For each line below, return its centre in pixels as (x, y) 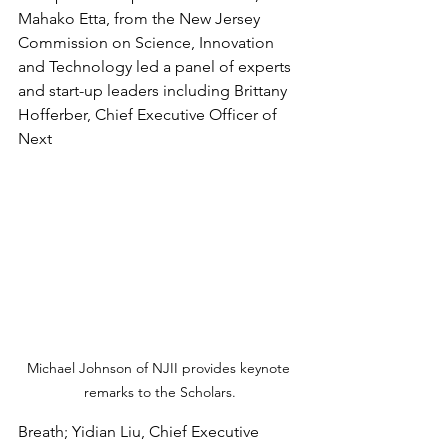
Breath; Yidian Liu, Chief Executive (140, 432)
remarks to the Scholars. (160, 392)
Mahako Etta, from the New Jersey (141, 18)
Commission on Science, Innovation (148, 42)
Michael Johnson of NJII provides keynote (160, 368)
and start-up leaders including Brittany (154, 90)
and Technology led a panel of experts (156, 66)
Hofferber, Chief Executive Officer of (149, 114)
